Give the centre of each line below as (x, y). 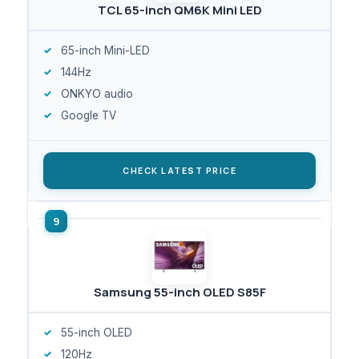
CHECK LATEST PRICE (179, 170)
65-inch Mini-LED (105, 50)
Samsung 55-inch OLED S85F (179, 292)
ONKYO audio (97, 93)
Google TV (89, 115)
